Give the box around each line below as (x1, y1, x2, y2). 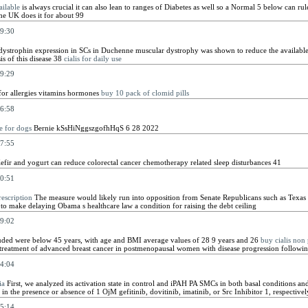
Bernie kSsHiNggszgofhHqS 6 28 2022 (31, 123, 159, 132)
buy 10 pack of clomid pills (100, 89, 189, 97)
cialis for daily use (63, 54, 122, 63)
